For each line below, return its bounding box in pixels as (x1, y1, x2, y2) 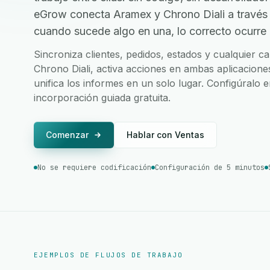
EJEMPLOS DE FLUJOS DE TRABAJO (34, 251, 183, 259)
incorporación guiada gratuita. (34, 92, 171, 104)
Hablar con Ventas (127, 130, 204, 140)
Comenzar (46, 130, 89, 140)
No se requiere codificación (37, 163, 151, 172)
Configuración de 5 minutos (155, 163, 265, 172)
